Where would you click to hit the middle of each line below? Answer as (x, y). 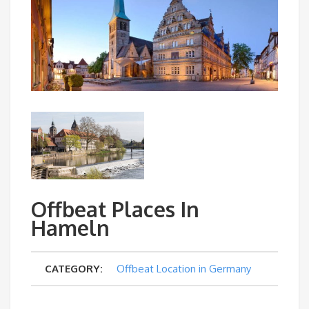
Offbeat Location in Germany (184, 269)
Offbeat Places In (115, 209)
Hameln (70, 228)
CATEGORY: (74, 269)
